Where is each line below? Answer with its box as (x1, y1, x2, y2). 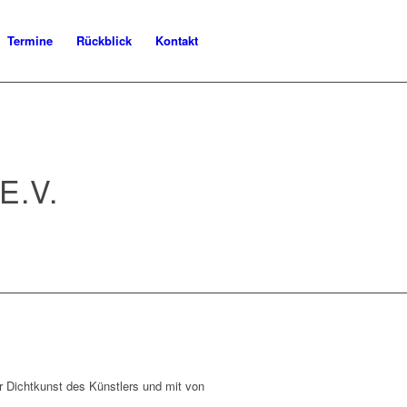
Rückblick (76, 32, 132, 49)
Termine (7, 32, 53, 49)
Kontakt (155, 32, 198, 49)
